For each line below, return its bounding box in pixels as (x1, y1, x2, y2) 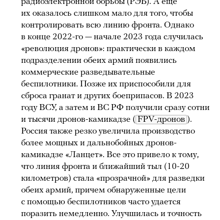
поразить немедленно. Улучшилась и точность (21, 209, 202, 219)
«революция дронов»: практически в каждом (21, 44, 195, 54)
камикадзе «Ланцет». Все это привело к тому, (21, 150, 199, 160)
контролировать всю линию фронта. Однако (21, 21, 194, 30)
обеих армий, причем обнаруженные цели (21, 186, 186, 195)
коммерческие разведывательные (21, 68, 155, 78)
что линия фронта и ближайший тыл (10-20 (21, 162, 190, 172)
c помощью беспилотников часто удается (21, 197, 181, 207)
